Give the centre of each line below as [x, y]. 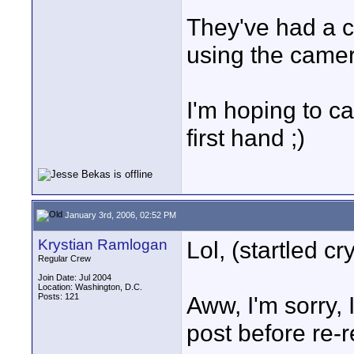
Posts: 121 [58, 296]
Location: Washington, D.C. [90, 287]
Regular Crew [64, 258]
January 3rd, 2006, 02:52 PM [119, 215]
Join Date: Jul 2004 [75, 277]
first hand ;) [246, 137]
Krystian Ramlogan [103, 245]
